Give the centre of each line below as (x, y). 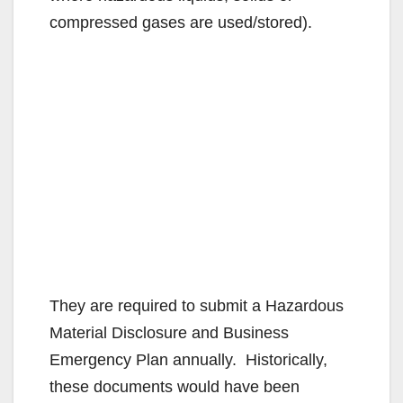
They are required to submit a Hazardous (197, 306)
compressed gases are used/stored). (181, 23)
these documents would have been (175, 387)
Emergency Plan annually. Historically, (188, 360)
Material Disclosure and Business (169, 333)
